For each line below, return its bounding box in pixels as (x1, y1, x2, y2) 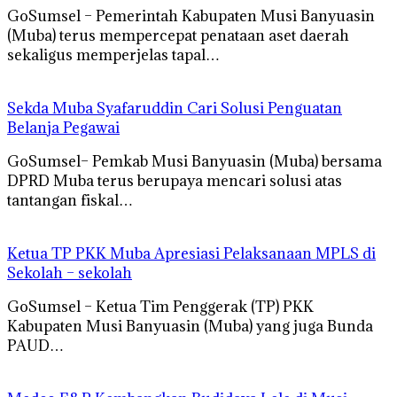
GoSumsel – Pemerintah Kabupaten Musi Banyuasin (7, 5, 375, 26)
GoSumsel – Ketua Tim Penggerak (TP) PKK (7, 296, 314, 316)
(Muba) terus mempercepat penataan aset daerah (7, 25, 349, 45)
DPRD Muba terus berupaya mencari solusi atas (7, 170, 342, 191)
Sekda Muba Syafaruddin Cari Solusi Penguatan (7, 97, 342, 118)
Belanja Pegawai (7, 117, 120, 137)
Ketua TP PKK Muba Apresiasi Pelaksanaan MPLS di (7, 243, 376, 263)
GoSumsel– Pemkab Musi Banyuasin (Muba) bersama (7, 151, 382, 171)
